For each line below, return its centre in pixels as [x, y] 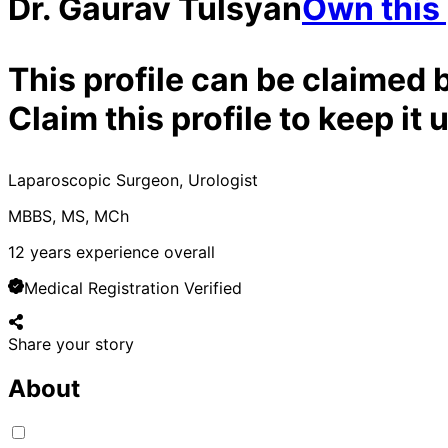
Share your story [71, 344]
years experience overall [120, 252]
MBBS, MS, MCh [68, 216]
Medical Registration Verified [133, 288]
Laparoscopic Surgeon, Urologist [133, 180]
